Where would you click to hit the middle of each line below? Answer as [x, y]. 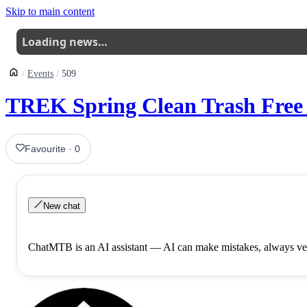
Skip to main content [50, 11]
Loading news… [65, 42]
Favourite [46, 148]
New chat [62, 206]
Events [40, 73]
